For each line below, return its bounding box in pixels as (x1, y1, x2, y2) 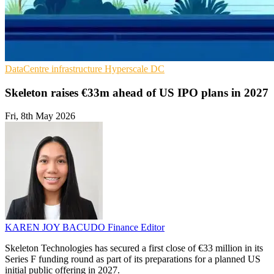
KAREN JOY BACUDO (5, 222, 108, 233)
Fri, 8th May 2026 (5, 111, 75, 122)
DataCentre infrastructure (5, 63, 105, 74)
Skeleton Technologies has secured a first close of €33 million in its (5, 243, 263, 254)
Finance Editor (108, 222, 165, 233)
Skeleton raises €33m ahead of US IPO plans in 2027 (5, 86, 268, 99)
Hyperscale (105, 63, 150, 74)
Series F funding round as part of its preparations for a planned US (5, 254, 261, 265)
